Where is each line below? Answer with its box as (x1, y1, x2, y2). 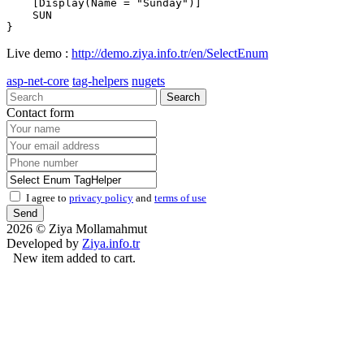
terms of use (154, 191, 206, 204)
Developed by (6, 236, 82, 250)
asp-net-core (6, 73, 69, 88)
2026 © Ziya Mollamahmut (6, 221, 147, 236)
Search (167, 90, 200, 103)
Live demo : (6, 45, 71, 60)
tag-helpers (72, 73, 128, 88)
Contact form (6, 105, 74, 119)
